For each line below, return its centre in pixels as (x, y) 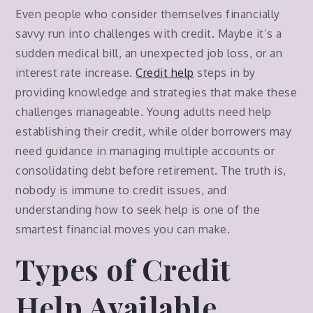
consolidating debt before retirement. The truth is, (151, 171)
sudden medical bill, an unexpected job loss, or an (149, 53)
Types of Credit (123, 269)
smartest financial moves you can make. (123, 230)
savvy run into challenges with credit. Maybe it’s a (149, 34)
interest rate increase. (76, 73)
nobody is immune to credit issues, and (121, 190)
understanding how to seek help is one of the (138, 210)
